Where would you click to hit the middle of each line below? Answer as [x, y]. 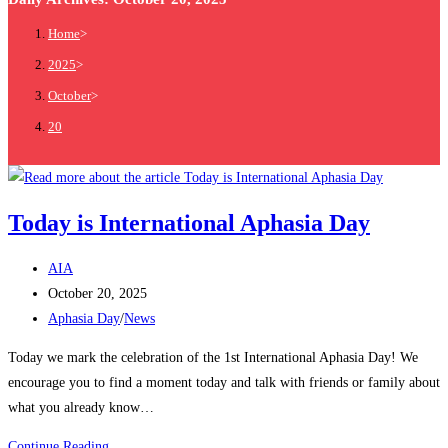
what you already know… [81, 408]
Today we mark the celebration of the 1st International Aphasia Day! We [213, 358]
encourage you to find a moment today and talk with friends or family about [224, 383]
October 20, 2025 [97, 294]
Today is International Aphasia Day [189, 222]
